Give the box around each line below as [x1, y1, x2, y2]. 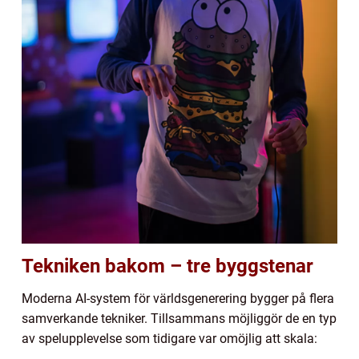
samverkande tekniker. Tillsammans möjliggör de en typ [22, 310, 337, 326]
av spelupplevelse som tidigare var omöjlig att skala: [22, 330, 317, 346]
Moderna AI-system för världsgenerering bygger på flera [22, 290, 334, 306]
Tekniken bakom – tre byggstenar [22, 254, 313, 277]
